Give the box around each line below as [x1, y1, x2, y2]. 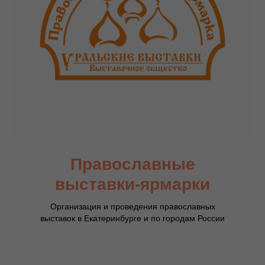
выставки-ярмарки [55, 175, 210, 194]
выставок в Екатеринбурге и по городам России [40, 214, 225, 224]
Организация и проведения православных [50, 202, 215, 212]
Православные [70, 155, 195, 174]
